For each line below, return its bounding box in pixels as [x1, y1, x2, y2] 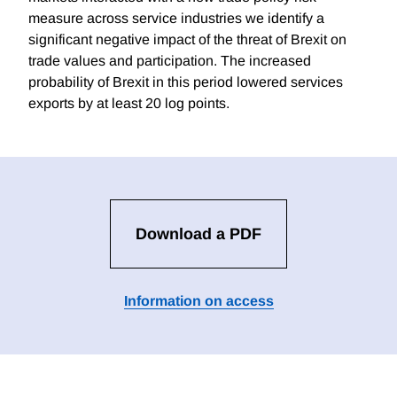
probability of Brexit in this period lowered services [28, 74, 343, 90]
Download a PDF [136, 225, 261, 244]
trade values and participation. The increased [28, 53, 311, 69]
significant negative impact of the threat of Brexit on [28, 32, 346, 48]
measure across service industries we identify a [28, 11, 324, 27]
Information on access [123, 293, 274, 309]
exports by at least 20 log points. [28, 96, 230, 112]
